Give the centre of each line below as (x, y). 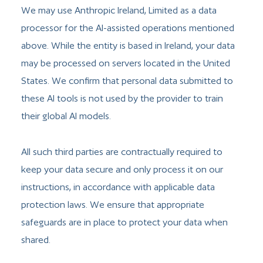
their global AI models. (66, 116)
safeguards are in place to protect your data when (124, 222)
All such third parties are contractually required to (122, 151)
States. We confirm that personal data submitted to (127, 81)
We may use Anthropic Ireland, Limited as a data (119, 11)
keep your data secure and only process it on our (122, 169)
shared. (36, 240)
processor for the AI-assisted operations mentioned (128, 28)
